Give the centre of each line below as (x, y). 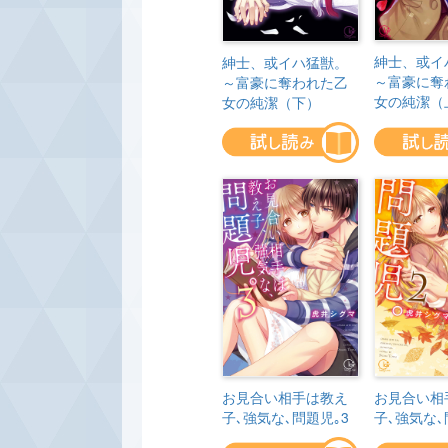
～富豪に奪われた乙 (285, 81)
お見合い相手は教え (285, 396)
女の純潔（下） (271, 101)
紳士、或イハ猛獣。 (285, 61)
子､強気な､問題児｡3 (285, 416)
